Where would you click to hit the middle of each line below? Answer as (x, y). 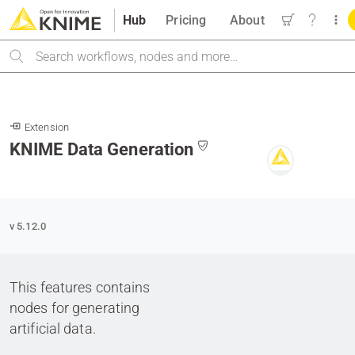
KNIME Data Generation (102, 149)
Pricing (186, 20)
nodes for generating (75, 308)
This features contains (80, 287)
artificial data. (53, 328)
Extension (47, 127)
